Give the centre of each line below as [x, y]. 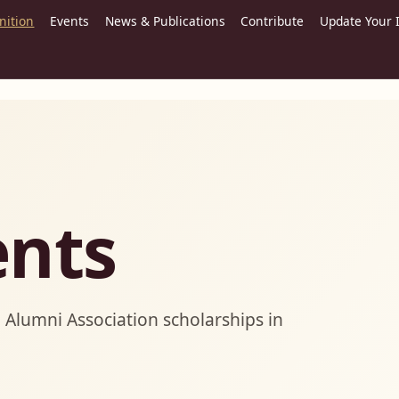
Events [70, 21]
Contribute [273, 21]
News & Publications [165, 21]
